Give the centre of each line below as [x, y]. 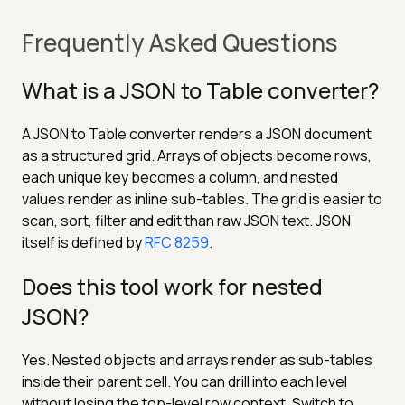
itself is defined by [82, 242]
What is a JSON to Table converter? [200, 89]
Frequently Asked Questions [180, 42]
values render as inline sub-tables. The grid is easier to [202, 198]
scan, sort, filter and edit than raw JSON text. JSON [186, 220]
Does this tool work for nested [172, 286]
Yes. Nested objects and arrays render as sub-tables [197, 359]
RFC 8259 [177, 242]
